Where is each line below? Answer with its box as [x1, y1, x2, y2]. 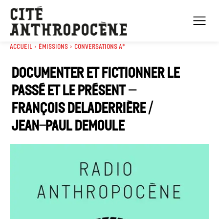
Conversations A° [74, 42, 125, 51]
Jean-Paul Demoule [11, 116, 124, 134]
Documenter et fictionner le [11, 64, 179, 82]
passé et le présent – [11, 81, 136, 99]
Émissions [39, 42, 68, 51]
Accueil [10, 42, 32, 51]
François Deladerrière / [11, 99, 153, 117]
